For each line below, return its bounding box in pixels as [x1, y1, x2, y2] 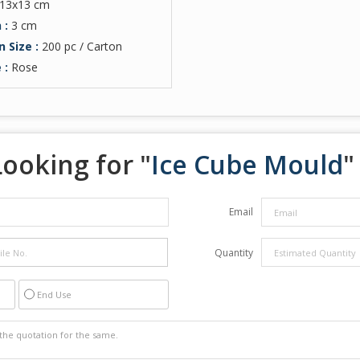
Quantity [215, 246, 253, 260]
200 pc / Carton [41, 39, 122, 55]
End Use [36, 288, 72, 301]
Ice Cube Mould [151, 147, 343, 182]
